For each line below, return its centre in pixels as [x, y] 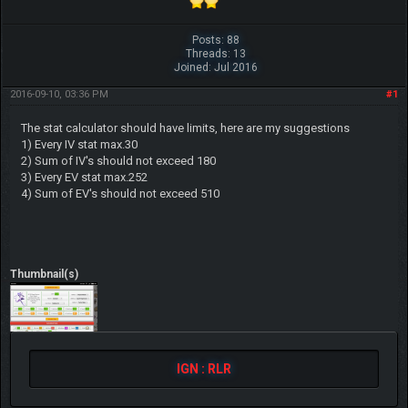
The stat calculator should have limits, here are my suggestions [185, 127]
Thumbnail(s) [44, 274]
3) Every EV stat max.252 [84, 177]
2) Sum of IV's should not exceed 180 [118, 160]
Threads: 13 [216, 53]
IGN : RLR [204, 368]
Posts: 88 [216, 40]
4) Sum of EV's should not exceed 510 [120, 193]
